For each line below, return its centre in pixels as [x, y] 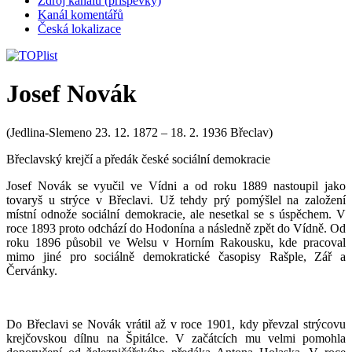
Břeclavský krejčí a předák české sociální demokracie [138, 159]
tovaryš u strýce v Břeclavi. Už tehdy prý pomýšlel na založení [176, 200]
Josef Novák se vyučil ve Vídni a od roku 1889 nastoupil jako [176, 185]
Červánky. [32, 270]
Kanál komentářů [81, 15]
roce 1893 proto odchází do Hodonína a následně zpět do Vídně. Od [176, 228]
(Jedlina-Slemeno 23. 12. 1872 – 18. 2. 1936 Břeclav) [139, 132]
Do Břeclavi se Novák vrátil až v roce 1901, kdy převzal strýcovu [176, 324]
